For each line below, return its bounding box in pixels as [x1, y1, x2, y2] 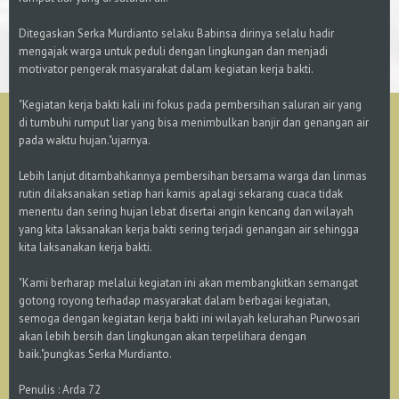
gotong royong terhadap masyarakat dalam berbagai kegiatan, [19, 293, 330, 308]
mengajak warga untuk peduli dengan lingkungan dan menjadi [19, 44, 328, 59]
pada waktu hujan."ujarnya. [19, 133, 151, 148]
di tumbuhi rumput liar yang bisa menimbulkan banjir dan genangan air [19, 115, 369, 130]
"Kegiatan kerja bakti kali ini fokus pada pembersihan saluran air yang [19, 97, 362, 112]
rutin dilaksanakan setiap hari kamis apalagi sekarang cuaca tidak [19, 186, 343, 201]
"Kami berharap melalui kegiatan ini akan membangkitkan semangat [19, 275, 358, 290]
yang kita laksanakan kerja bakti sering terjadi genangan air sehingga [19, 222, 359, 237]
